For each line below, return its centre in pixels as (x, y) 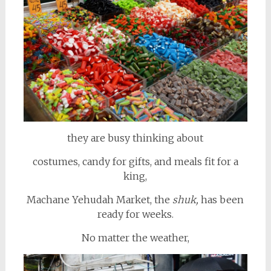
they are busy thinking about (135, 138)
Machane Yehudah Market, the (100, 199)
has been (221, 199)
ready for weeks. (135, 214)
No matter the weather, (135, 237)
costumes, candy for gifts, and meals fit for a (135, 161)
